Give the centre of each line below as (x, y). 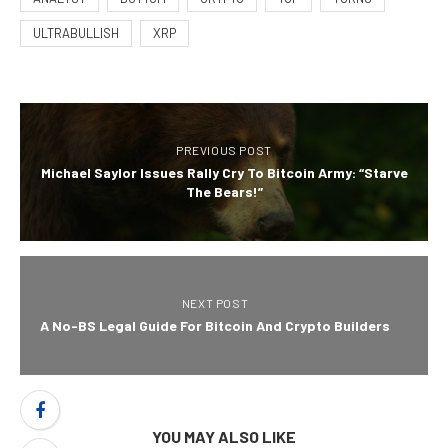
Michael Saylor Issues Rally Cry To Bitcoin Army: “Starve (224, 173)
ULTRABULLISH (76, 33)
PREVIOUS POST (224, 150)
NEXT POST (215, 303)
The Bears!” (224, 192)
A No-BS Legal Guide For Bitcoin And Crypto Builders (215, 326)
